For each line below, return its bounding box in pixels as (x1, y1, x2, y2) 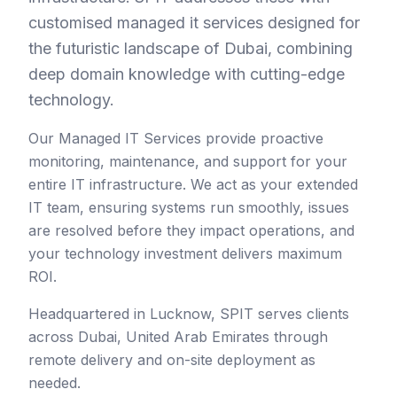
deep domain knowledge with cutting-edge (28, 65, 345, 84)
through (269, 328, 328, 346)
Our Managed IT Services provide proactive (28, 129, 323, 148)
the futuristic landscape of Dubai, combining (28, 39, 353, 58)
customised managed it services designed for (28, 13, 360, 33)
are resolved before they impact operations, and (28, 222, 354, 240)
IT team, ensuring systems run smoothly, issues (28, 198, 349, 217)
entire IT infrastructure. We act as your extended (28, 175, 358, 194)
